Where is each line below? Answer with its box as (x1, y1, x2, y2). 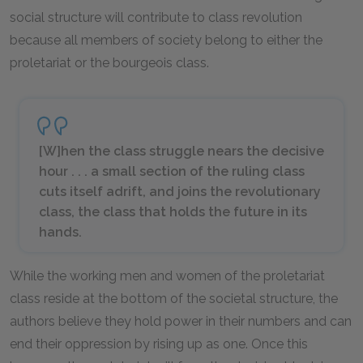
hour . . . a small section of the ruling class (39, 164, 305, 179)
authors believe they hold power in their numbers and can (10, 314, 352, 329)
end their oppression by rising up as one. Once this (10, 336, 308, 352)
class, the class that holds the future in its (39, 204, 307, 220)
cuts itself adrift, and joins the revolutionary (39, 184, 321, 199)
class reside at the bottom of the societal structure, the (10, 291, 338, 306)
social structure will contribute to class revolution (10, 10, 302, 25)
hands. (39, 224, 82, 240)
